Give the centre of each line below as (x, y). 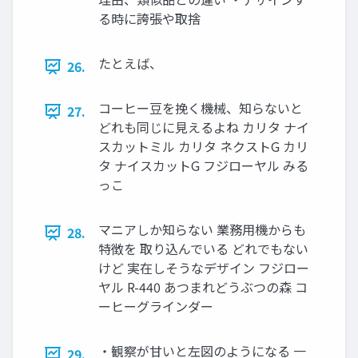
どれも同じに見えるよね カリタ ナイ (204, 127)
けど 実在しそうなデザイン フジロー (204, 268)
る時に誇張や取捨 (149, 19)
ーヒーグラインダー (156, 306)
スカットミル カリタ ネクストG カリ (203, 147)
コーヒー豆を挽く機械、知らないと (201, 108)
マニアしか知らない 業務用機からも (202, 230)
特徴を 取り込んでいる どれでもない (203, 249)
